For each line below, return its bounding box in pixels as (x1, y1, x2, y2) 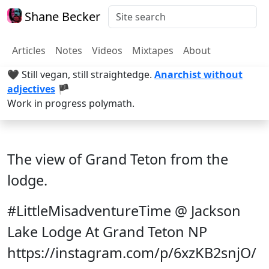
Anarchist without (154, 68, 243, 81)
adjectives (7, 82, 55, 95)
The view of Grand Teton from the (7, 150, 228, 169)
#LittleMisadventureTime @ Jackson (7, 201, 241, 220)
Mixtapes (132, 44, 174, 57)
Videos (92, 44, 122, 57)
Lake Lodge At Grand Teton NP (7, 222, 207, 241)
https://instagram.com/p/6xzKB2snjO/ (7, 243, 256, 262)
